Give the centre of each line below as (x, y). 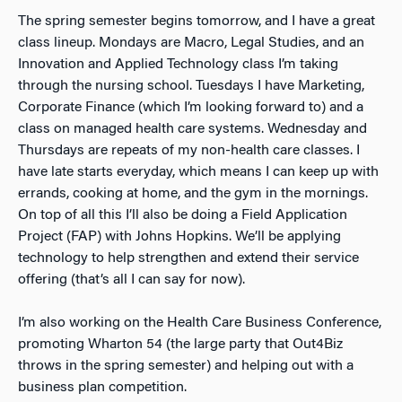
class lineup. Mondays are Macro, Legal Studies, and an (191, 43)
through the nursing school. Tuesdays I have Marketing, (191, 86)
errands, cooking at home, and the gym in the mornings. (193, 194)
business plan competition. (102, 388)
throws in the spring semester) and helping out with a (186, 366)
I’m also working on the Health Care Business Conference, (200, 323)
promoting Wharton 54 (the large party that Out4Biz (180, 345)
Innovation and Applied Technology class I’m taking (178, 65)
